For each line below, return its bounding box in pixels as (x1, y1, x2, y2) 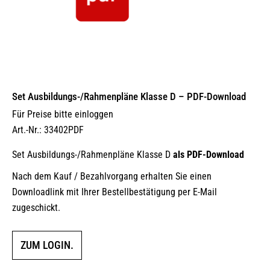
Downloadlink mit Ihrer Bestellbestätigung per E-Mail (12, 186, 217, 198)
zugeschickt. (12, 202, 60, 213)
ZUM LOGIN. (20, 239, 74, 251)
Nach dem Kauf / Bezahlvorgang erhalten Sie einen (12, 171, 212, 182)
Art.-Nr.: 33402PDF (12, 124, 84, 136)
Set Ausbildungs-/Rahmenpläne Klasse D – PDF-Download (12, 90, 246, 102)
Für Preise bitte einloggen (12, 108, 113, 120)
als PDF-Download (173, 149, 244, 160)
